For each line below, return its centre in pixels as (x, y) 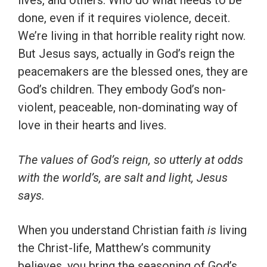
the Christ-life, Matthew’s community (114, 248)
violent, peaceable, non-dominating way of (128, 108)
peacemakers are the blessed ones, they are (133, 72)
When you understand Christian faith (113, 230)
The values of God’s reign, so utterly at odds (131, 160)
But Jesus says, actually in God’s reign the (126, 54)
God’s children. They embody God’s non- (122, 90)
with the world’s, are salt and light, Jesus (123, 178)
